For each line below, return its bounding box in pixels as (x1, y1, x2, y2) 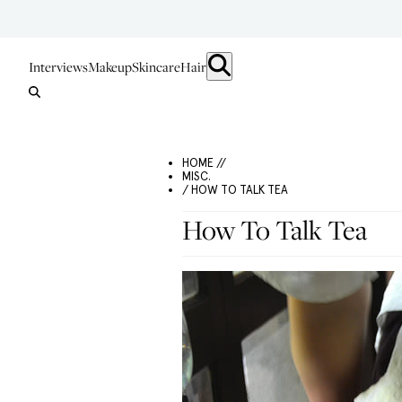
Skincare (132, 57, 180, 75)
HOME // (182, 156, 226, 170)
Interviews (29, 57, 88, 75)
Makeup (88, 57, 132, 75)
